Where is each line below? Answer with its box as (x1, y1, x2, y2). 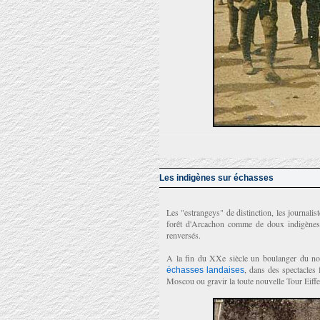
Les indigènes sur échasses (159, 173, 274, 183)
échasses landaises (166, 265, 244, 275)
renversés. (166, 229, 201, 241)
